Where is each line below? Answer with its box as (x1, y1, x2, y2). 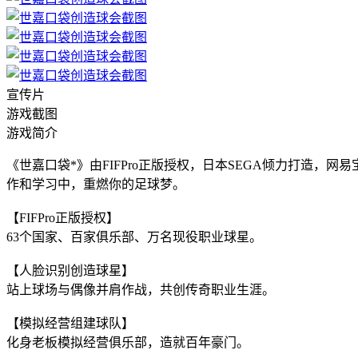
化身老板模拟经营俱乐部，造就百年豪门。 (6, 335, 249, 349)
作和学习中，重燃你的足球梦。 (6, 177, 185, 191)
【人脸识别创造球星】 (6, 263, 134, 277)
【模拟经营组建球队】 (6, 316, 134, 330)
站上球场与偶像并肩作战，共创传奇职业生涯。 (6, 282, 275, 296)
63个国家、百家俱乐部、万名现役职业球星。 (6, 229, 262, 244)
